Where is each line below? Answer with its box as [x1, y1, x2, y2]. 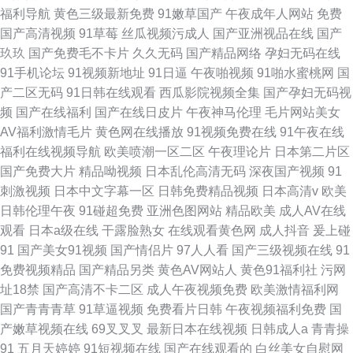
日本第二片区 [274, 145, 350, 158]
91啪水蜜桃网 [257, 66, 334, 80]
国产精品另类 [79, 263, 154, 277]
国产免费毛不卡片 [28, 46, 129, 60]
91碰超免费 [79, 204, 143, 217]
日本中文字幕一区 [54, 184, 154, 198]
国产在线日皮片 [95, 106, 183, 119]
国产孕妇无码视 [263, 86, 351, 99]
